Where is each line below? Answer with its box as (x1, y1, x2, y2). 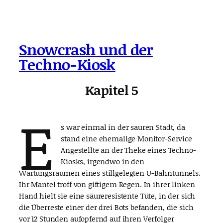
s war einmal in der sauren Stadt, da (61, 121, 185, 133)
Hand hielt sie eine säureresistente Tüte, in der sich (19, 190, 196, 202)
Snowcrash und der (19, 38, 153, 60)
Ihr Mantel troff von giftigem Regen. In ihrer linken (19, 179, 195, 190)
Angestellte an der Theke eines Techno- (61, 144, 196, 156)
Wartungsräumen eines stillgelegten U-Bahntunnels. (19, 167, 201, 179)
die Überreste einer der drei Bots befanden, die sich (19, 202, 194, 213)
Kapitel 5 (85, 81, 138, 100)
